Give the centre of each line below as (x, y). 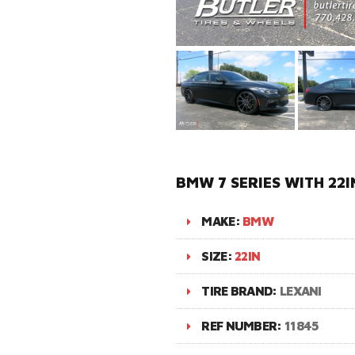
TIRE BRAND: (240, 291)
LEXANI (300, 291)
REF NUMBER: (243, 326)
